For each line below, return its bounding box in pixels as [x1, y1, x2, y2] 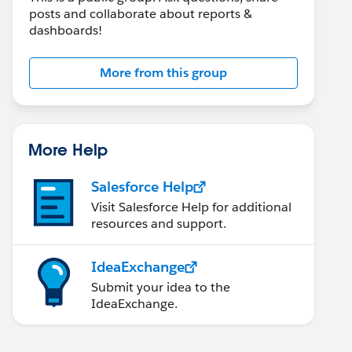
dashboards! [29, 22, 102, 38]
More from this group [100, 64, 227, 81]
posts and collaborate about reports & [29, 5, 252, 22]
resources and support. [91, 215, 226, 232]
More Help [28, 139, 108, 159]
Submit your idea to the [91, 279, 230, 295]
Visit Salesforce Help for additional [91, 199, 291, 215]
